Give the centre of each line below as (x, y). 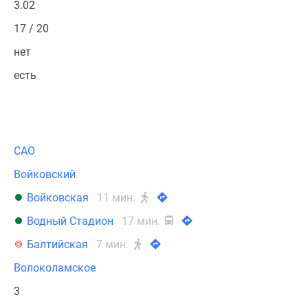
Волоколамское (55, 268)
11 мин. (118, 198)
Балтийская (57, 244)
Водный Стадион (70, 221)
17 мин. (142, 221)
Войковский (45, 174)
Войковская (58, 198)
